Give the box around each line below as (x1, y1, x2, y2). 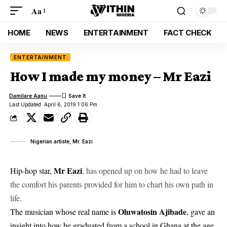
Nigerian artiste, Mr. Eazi (30, 138, 93, 144)
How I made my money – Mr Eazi (10, 68, 211, 84)
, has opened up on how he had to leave (82, 165, 208, 176)
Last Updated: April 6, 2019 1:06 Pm (9, 101, 98, 107)
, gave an (186, 206, 215, 217)
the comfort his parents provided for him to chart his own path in (10, 179, 213, 190)
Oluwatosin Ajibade (118, 206, 186, 217)
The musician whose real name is (10, 206, 116, 217)
